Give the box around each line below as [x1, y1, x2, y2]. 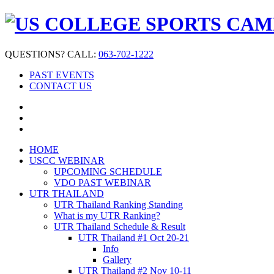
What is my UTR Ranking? [54, 210, 160, 221]
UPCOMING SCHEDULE [54, 166, 162, 177]
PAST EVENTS [29, 69, 94, 80]
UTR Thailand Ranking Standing [54, 199, 183, 210]
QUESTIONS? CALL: [5, 48, 98, 59]
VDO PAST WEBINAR [54, 177, 151, 188]
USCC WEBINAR [29, 155, 105, 166]
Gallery [103, 254, 131, 265]
